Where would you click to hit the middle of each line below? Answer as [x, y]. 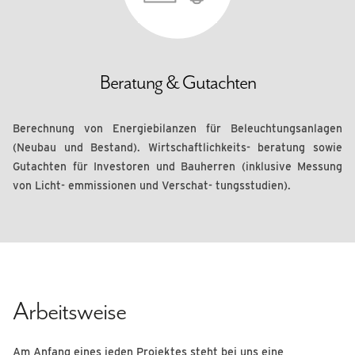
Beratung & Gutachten [177, 82]
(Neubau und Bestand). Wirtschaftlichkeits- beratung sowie [177, 147]
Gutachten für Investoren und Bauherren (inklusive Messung [177, 166]
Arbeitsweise [69, 311]
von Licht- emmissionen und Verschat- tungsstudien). [152, 185]
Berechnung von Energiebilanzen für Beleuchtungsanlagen [177, 128]
